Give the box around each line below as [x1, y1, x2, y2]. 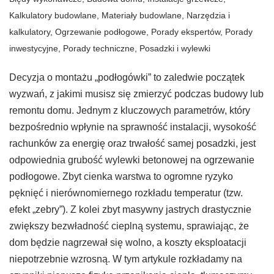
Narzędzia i [187, 10, 230, 20]
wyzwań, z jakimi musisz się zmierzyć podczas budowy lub [9, 88, 264, 99]
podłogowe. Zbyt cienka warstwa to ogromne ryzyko [9, 171, 233, 182]
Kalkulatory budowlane [9, 10, 97, 20]
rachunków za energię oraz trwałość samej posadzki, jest [9, 138, 256, 149]
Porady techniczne [63, 43, 135, 53]
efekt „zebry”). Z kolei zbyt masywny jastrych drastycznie [9, 204, 251, 215]
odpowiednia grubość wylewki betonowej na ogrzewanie [9, 154, 254, 165]
